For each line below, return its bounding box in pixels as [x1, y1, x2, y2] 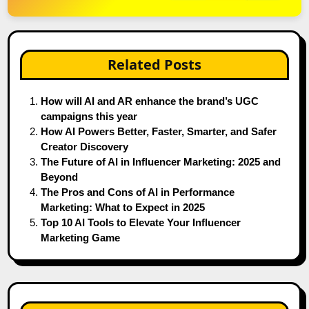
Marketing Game [41, 231, 121, 243]
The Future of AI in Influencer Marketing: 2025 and [41, 155, 281, 168]
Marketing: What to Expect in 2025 [41, 201, 206, 213]
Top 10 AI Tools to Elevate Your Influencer [41, 216, 241, 228]
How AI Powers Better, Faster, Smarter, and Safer [41, 125, 277, 137]
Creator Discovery [41, 140, 129, 152]
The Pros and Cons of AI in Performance [41, 186, 235, 198]
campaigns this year [41, 110, 138, 122]
